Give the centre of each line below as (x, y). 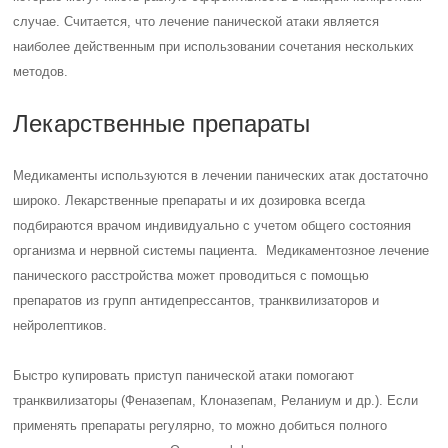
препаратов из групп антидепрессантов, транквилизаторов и (196, 300)
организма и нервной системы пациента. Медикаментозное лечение (221, 250)
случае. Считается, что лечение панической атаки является (196, 21)
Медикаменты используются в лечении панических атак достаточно (221, 175)
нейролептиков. (60, 325)
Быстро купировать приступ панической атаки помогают (184, 375)
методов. (41, 71)
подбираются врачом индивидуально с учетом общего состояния (212, 225)
